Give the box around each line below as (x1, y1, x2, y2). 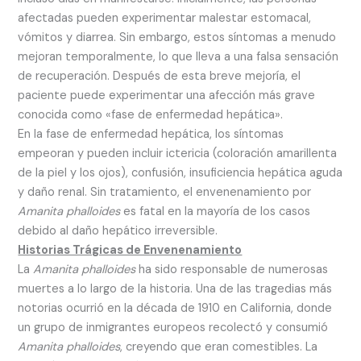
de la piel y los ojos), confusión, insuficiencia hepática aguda (18, 165, 343, 181)
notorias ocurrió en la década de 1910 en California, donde (18, 301, 333, 317)
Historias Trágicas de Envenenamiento (18, 243, 243, 259)
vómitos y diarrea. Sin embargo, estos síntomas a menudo (18, 30, 337, 46)
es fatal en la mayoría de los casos (120, 204, 311, 220)
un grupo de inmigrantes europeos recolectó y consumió (18, 320, 329, 336)
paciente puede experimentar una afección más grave (18, 88, 316, 104)
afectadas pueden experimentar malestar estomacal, (18, 10, 312, 27)
